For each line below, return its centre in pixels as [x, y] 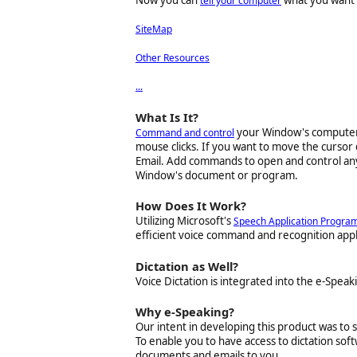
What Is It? [167, 117]
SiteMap [154, 29]
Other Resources [173, 58]
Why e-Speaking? [185, 312]
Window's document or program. [217, 175]
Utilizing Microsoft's [184, 221]
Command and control [185, 132]
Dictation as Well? [187, 266]
